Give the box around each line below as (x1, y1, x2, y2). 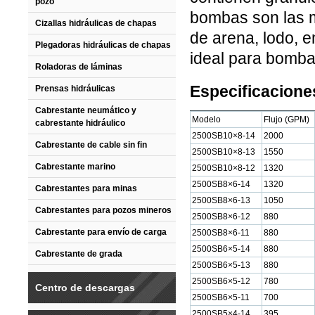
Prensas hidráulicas (35, 84, 115, 94)
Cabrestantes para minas (35, 184, 137, 193)
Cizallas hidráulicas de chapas (35, 18, 157, 28)
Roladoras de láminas (35, 62, 122, 72)
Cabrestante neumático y (35, 105, 136, 115)
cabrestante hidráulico (35, 118, 125, 128)
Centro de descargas (35, 282, 135, 293)
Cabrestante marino (35, 162, 115, 172)
